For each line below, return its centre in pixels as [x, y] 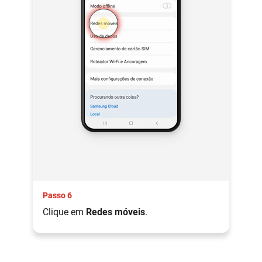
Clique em [64, 212]
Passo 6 [57, 195]
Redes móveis [116, 212]
